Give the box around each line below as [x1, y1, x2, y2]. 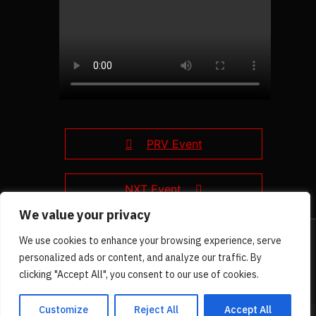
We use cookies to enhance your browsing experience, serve [19, 234, 281, 247]
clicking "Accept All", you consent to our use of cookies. [19, 268, 259, 281]
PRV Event [146, 137, 202, 151]
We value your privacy [19, 207, 151, 223]
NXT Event [125, 182, 181, 196]
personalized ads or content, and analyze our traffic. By [19, 251, 262, 264]
